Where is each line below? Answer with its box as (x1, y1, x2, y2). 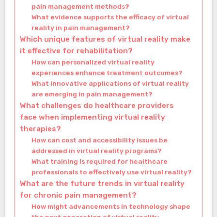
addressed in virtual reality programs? (31, 147, 162, 155)
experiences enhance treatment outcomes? (31, 69, 183, 77)
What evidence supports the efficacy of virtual (31, 13, 189, 21)
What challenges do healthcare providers (19, 101, 174, 110)
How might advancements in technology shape (31, 202, 190, 211)
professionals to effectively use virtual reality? (31, 168, 192, 176)
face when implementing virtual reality (19, 113, 165, 122)
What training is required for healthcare (31, 157, 168, 166)
